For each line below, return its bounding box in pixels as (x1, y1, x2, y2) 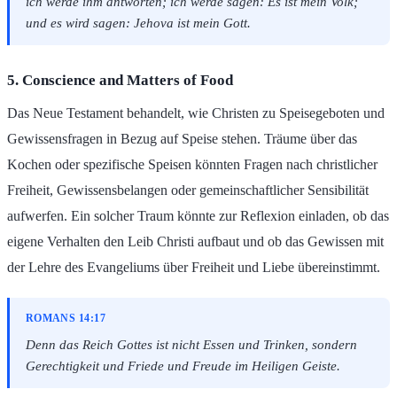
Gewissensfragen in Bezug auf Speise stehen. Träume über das (7, 130, 357, 146)
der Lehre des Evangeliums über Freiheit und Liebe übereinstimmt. (7, 259, 380, 275)
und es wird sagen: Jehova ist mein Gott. (25, 15, 251, 30)
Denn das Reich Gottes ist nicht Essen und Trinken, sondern (25, 337, 357, 352)
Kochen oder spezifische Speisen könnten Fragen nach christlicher (7, 156, 378, 172)
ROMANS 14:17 (25, 313, 106, 324)
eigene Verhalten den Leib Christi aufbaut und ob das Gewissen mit (7, 233, 384, 249)
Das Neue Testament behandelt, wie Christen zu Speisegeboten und (7, 105, 385, 121)
